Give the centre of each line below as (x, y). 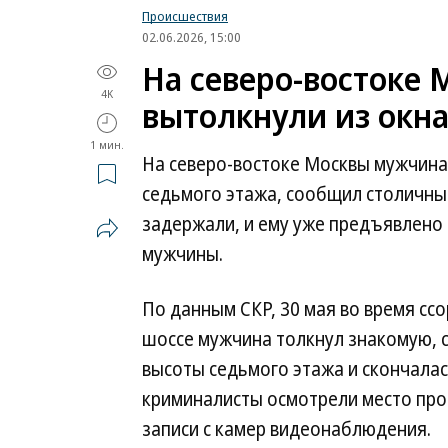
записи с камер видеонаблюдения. (286, 429)
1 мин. (107, 144)
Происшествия (185, 16)
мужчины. (182, 254)
